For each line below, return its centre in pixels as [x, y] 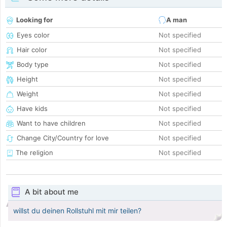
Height [27, 79]
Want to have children [51, 123]
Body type [33, 65]
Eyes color [33, 35]
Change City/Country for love [63, 138]
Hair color [32, 50]
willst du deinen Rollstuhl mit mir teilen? [77, 211]
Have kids [32, 109]
